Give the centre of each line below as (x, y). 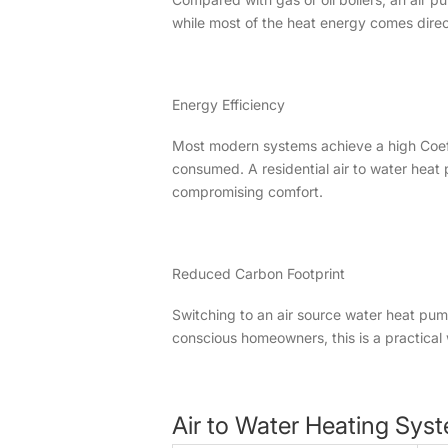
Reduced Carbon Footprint (258, 273)
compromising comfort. (247, 191)
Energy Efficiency (228, 104)
